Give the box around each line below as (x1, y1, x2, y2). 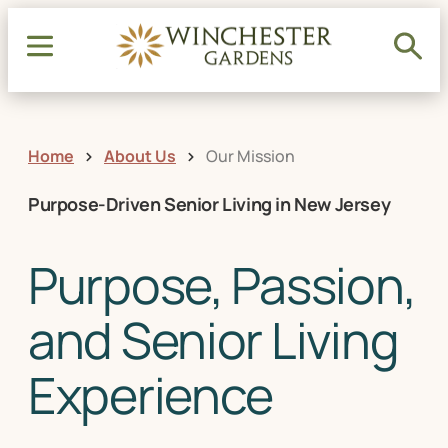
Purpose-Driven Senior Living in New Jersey (28, 192, 391, 216)
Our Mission (206, 145, 295, 167)
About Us (104, 145, 176, 167)
